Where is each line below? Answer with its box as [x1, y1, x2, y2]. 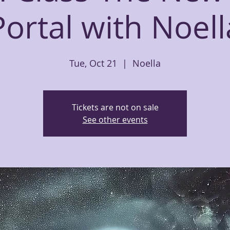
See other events [82, 114, 148, 125]
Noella [132, 57, 161, 69]
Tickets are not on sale [71, 102, 159, 113]
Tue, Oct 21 [69, 57, 117, 69]
